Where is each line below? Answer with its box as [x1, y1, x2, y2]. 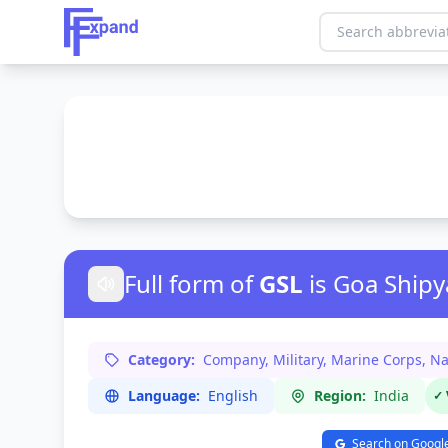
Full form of [124, 267, 253, 300]
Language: [128, 386, 200, 405]
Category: [128, 350, 195, 369]
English [208, 386, 258, 405]
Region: [314, 386, 366, 405]
